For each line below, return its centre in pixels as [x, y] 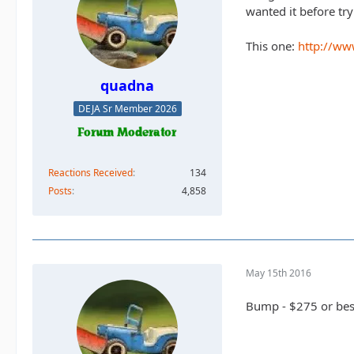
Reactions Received [90, 173]
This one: [272, 46]
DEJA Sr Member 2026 [127, 109]
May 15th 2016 [279, 273]
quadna [127, 85]
